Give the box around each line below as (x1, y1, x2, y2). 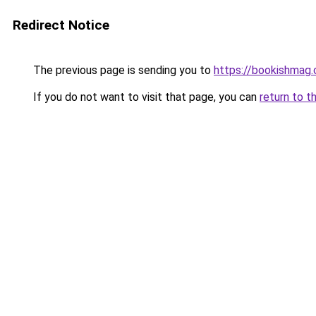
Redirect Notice (13, 17, 109, 33)
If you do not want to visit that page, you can (30, 90, 260, 104)
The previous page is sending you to (30, 63, 214, 77)
